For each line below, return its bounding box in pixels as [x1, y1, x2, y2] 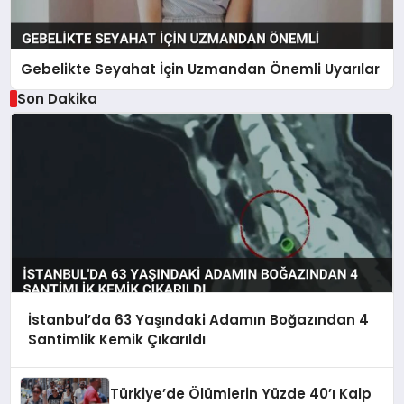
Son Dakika [16, 88, 97, 108]
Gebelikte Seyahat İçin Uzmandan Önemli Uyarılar [21, 59, 381, 78]
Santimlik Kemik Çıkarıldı [27, 330, 206, 350]
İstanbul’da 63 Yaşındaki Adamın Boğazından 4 [27, 310, 369, 330]
